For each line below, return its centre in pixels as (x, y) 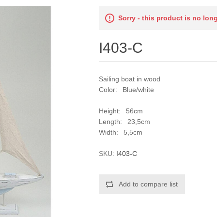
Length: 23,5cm (125, 122)
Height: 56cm (121, 111)
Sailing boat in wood (130, 79)
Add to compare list (148, 184)
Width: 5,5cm (121, 132)
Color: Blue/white (127, 90)
